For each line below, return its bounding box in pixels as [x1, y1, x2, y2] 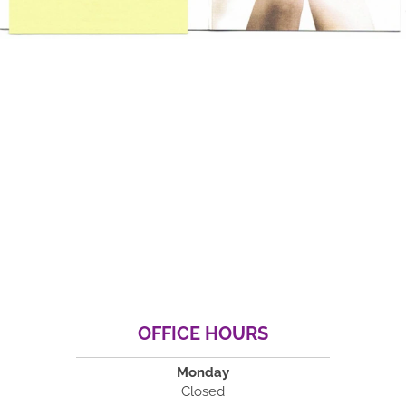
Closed [181, 382, 225, 400]
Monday [177, 363, 229, 381]
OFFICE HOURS [138, 322, 268, 344]
